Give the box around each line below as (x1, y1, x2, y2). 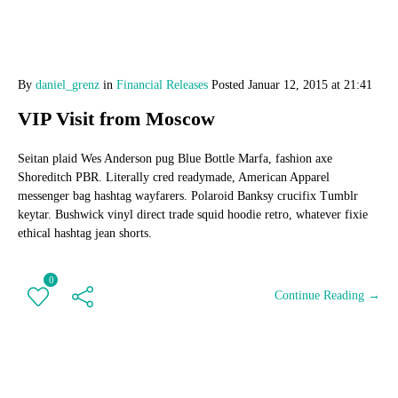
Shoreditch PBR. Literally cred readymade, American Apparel (18, 171, 330, 184)
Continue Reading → (275, 289, 380, 302)
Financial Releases (116, 78, 208, 92)
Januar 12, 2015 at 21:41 (248, 78, 372, 92)
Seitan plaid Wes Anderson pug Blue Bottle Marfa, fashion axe (18, 152, 332, 165)
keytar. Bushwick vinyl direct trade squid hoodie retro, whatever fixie (18, 208, 368, 221)
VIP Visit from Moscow (18, 107, 215, 130)
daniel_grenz (36, 78, 99, 92)
